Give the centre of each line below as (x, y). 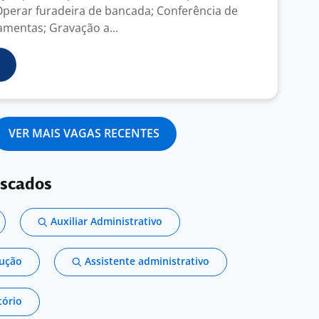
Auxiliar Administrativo (106, 221)
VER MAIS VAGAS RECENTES (84, 133)
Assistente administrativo (147, 261)
